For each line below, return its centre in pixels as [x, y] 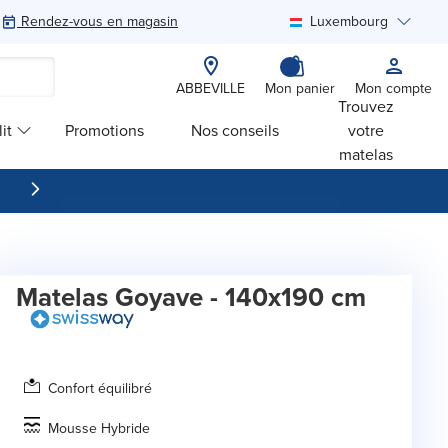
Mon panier [300, 88]
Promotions [104, 130]
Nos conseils [235, 130]
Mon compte [393, 88]
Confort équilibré [100, 389]
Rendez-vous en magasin [99, 21]
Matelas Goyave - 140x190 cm [191, 297]
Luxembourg [349, 21]
